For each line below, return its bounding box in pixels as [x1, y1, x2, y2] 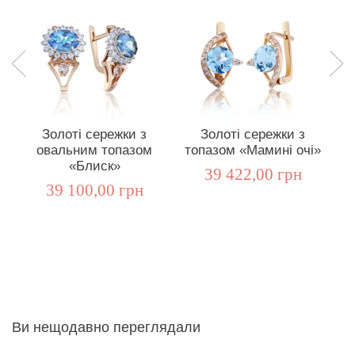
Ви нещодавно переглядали [12, 318, 200, 338]
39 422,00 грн [204, 165, 302, 185]
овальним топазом [36, 142, 152, 159]
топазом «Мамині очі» [185, 142, 321, 159]
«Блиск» [68, 158, 120, 175]
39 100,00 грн [45, 181, 143, 200]
